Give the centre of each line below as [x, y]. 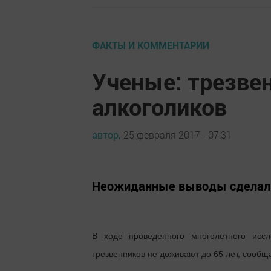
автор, [106, 135]
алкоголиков [159, 106]
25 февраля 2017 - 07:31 [178, 135]
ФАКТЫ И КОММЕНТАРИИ [151, 45]
